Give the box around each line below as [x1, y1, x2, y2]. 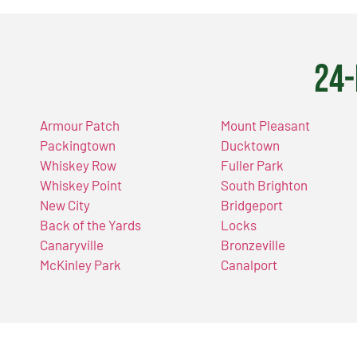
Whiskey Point [40, 177, 122, 194]
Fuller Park [221, 157, 284, 174]
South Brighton [221, 177, 308, 194]
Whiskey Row [40, 157, 116, 174]
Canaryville [40, 237, 104, 253]
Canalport [221, 257, 278, 273]
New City [40, 197, 90, 214]
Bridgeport [221, 197, 284, 214]
